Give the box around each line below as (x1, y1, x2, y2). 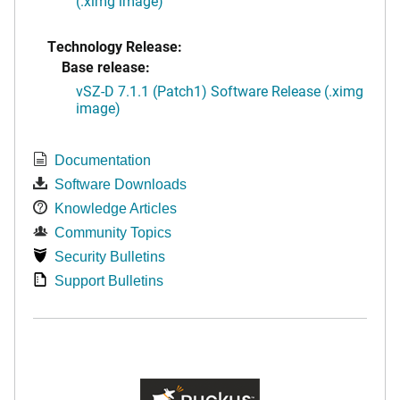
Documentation (54, 153, 151, 168)
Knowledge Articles (54, 201, 177, 216)
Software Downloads (54, 177, 187, 192)
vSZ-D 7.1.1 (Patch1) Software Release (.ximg (76, 81, 363, 100)
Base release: (62, 57, 150, 76)
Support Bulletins (54, 273, 163, 288)
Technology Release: (47, 37, 182, 55)
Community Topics (54, 225, 171, 240)
